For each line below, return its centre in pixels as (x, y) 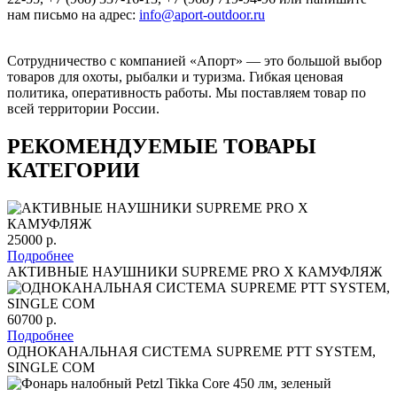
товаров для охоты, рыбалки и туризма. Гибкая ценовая (175, 76)
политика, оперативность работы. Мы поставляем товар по (187, 92)
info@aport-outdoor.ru (202, 14)
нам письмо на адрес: (73, 14)
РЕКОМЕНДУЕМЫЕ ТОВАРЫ (162, 146)
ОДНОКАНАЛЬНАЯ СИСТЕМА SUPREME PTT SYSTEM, (191, 351)
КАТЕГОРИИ (74, 170)
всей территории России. (83, 108)
